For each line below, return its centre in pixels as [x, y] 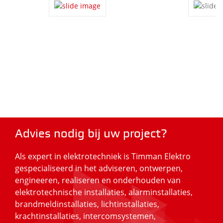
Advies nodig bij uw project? [91, 134]
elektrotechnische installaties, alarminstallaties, [104, 192]
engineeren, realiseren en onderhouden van [98, 180]
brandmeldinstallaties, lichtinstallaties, [87, 204]
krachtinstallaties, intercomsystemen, [85, 216]
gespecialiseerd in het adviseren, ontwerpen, [99, 168]
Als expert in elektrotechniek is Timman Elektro [103, 156]
